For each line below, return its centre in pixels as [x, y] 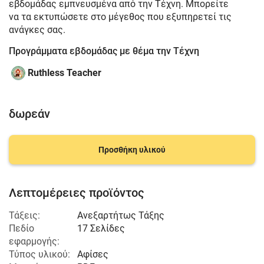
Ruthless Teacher [65, 73]
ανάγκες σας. [37, 30]
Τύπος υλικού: [39, 254]
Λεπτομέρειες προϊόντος [77, 193]
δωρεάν [29, 114]
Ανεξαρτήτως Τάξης [121, 215]
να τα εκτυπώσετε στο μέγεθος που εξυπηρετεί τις [120, 17]
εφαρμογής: [34, 241]
